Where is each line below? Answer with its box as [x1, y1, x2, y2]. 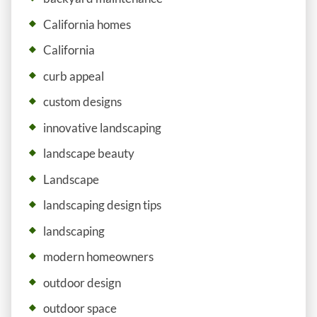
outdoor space [42, 301, 117, 316]
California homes [42, 16, 131, 32]
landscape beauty [42, 146, 134, 161]
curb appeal [42, 68, 104, 83]
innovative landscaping [42, 120, 161, 135]
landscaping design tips [42, 197, 161, 212]
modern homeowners [42, 249, 154, 264]
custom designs [42, 94, 122, 109]
